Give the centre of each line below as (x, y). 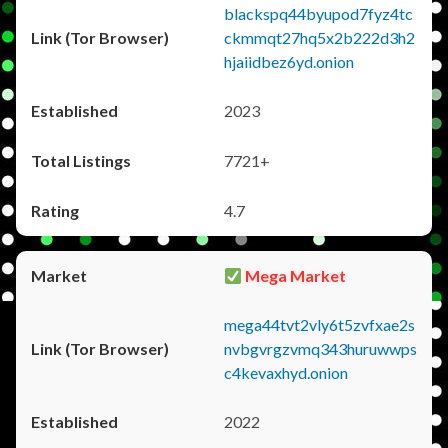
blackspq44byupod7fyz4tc (318, 13)
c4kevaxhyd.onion (286, 372)
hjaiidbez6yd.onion (289, 61)
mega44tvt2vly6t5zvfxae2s (319, 324)
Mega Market (294, 275)
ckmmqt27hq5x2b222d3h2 (319, 37)
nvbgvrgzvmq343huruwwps (320, 348)
